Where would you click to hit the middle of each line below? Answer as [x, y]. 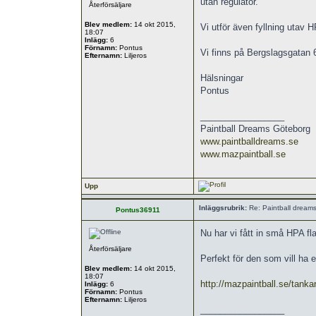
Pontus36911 [138, 210]
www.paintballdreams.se [249, 141]
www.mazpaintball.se [243, 154]
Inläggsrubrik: [223, 208]
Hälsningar [222, 78]
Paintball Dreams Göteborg [255, 129]
